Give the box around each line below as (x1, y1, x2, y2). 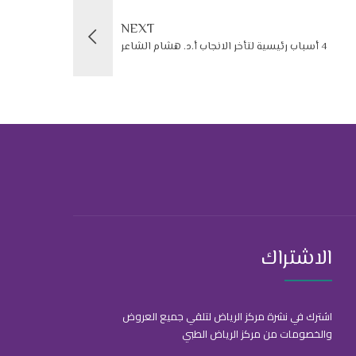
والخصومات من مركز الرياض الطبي (181, 324, 332, 344)
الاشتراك (261, 244, 332, 276)
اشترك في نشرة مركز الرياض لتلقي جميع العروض (122, 307, 332, 327)
